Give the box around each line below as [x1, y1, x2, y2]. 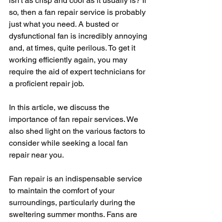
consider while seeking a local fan [9, 138, 130, 148]
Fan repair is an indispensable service [9, 174, 144, 183]
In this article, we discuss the [9, 103, 111, 112]
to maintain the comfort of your [9, 186, 116, 195]
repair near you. [9, 150, 64, 160]
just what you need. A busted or [9, 19, 120, 29]
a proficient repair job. [9, 79, 84, 88]
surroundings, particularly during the [9, 198, 137, 207]
